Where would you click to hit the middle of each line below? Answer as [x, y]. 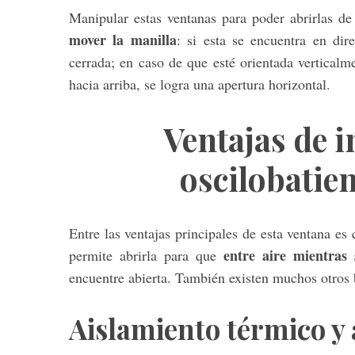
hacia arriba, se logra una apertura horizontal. [200, 84]
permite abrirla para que [143, 255]
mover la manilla [123, 39]
